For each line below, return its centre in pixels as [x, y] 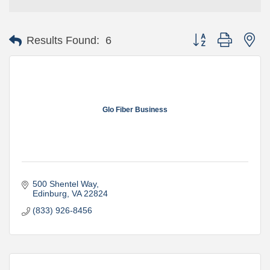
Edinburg [49, 193]
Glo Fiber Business [135, 109]
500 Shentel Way [64, 184]
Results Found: [63, 40]
